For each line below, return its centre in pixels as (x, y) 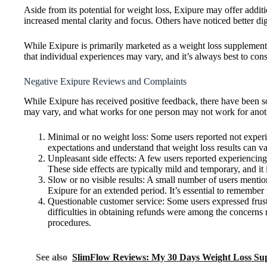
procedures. (69, 222)
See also (52, 257)
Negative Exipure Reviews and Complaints (105, 82)
